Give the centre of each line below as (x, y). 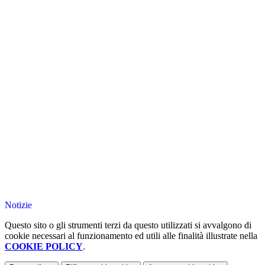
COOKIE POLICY (44, 247)
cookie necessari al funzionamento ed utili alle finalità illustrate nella (131, 236)
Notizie (18, 205)
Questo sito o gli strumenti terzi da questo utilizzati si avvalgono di (128, 225)
